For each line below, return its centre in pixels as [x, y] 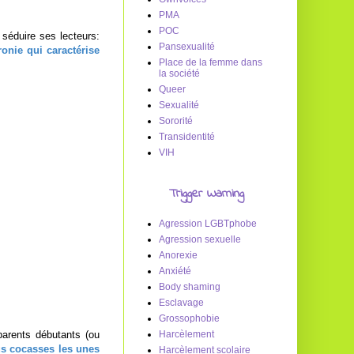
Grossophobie [189, 318]
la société [179, 73]
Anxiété [175, 271]
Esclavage [181, 303]
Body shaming [190, 287]
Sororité [176, 121]
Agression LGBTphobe [208, 224]
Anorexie [178, 255]
